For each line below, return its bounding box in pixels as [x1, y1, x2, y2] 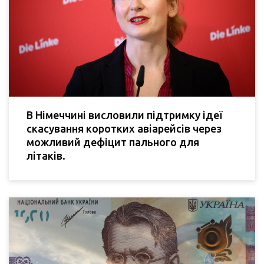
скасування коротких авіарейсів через [27, 123, 222, 135]
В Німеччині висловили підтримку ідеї [27, 109, 222, 121]
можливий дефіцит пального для [27, 136, 199, 148]
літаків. [27, 150, 65, 162]
